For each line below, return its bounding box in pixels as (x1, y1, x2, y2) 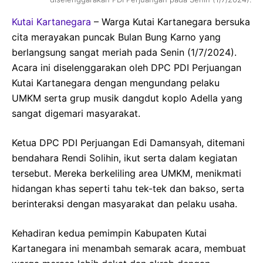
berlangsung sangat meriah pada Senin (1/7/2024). (12, 46, 237, 58)
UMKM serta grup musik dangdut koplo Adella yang (12, 92, 242, 104)
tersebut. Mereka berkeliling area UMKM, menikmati (12, 167, 241, 179)
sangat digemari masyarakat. (12, 107, 140, 119)
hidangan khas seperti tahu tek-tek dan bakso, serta (12, 183, 244, 194)
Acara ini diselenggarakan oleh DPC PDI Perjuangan (12, 62, 241, 73)
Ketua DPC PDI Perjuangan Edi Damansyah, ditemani (12, 137, 245, 149)
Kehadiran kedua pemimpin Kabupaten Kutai (12, 227, 207, 239)
